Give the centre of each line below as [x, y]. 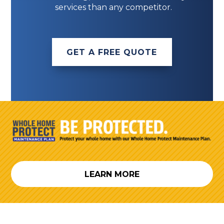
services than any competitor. [113, 7]
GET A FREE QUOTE [112, 52]
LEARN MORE [112, 174]
